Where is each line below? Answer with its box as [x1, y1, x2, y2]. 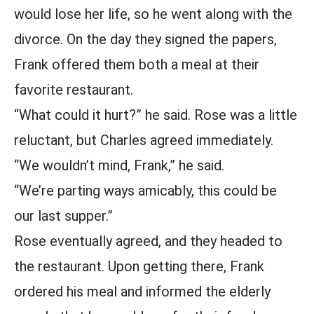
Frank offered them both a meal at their [14, 56, 259, 73]
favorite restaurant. [14, 81, 133, 98]
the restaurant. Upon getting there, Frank [14, 258, 264, 275]
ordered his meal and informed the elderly [14, 283, 271, 300]
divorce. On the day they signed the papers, [14, 31, 277, 48]
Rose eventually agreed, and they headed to [14, 233, 282, 250]
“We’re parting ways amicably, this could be [14, 182, 277, 199]
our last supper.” [14, 207, 113, 224]
